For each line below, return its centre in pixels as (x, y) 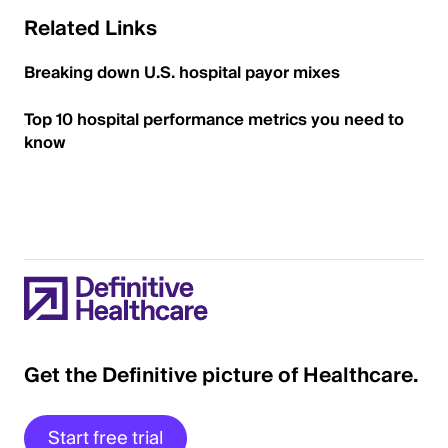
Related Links (90, 29)
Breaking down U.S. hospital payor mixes (182, 73)
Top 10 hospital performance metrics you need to (214, 120)
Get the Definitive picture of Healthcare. (221, 376)
